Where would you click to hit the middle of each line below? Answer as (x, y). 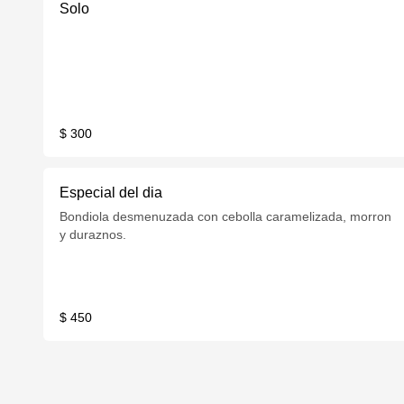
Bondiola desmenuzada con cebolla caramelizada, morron (226, 216)
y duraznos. (93, 234)
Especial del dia (111, 193)
